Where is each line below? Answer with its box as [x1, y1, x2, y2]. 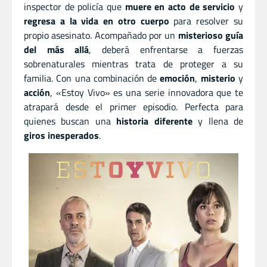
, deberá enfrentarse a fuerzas [89, 42, 244, 57]
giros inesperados [24, 128, 99, 142]
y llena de [192, 113, 244, 128]
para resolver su [169, 13, 244, 28]
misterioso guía [178, 27, 244, 42]
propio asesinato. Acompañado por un [24, 27, 178, 42]
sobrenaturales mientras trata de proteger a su [24, 56, 243, 71]
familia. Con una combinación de [24, 70, 160, 85]
